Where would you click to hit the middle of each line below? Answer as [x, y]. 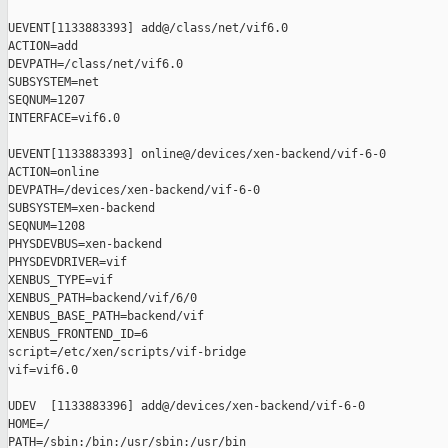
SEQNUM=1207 [46, 100]
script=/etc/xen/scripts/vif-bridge [127, 352]
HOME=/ [29, 424]
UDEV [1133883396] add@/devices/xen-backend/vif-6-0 [186, 406]
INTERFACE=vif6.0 [64, 118]
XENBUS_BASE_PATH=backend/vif [106, 316]
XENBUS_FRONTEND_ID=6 [78, 334]
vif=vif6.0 [43, 370]
